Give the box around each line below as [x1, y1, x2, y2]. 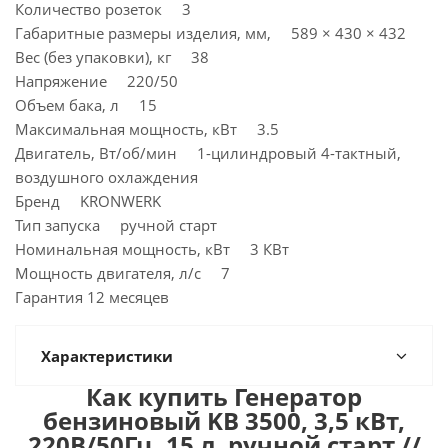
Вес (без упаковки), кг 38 [15, 47, 209, 67]
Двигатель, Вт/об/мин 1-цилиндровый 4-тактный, [15, 143, 401, 163]
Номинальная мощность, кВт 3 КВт [15, 239, 289, 259]
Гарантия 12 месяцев [15, 287, 169, 307]
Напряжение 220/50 [15, 71, 178, 91]
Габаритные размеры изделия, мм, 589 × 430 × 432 [15, 23, 406, 43]
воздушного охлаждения [15, 167, 198, 187]
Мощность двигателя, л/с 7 [15, 263, 230, 283]
